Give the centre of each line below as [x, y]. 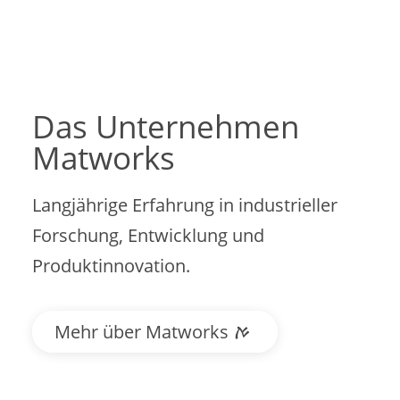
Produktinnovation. [111, 265]
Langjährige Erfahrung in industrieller [184, 204]
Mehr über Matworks [141, 331]
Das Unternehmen [165, 126]
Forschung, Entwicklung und [148, 235]
